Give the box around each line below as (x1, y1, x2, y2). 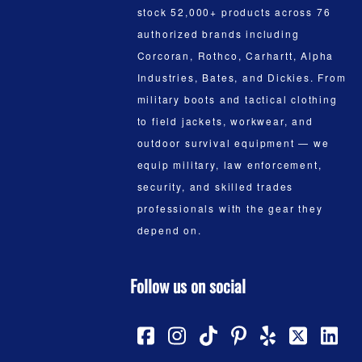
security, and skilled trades (137, 179, 294, 194)
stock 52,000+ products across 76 (137, 5, 331, 19)
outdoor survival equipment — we (137, 136, 330, 150)
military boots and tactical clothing (137, 92, 338, 107)
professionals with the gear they (137, 201, 323, 216)
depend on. (137, 223, 202, 238)
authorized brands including (137, 27, 300, 41)
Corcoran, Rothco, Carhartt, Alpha (137, 48, 335, 63)
